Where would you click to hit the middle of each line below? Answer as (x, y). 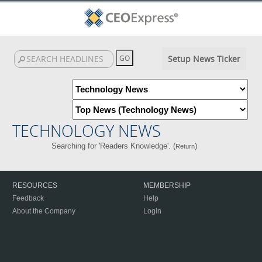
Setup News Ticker (204, 59)
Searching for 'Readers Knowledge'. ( (114, 146)
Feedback (28, 198)
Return (185, 146)
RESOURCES (35, 185)
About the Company (44, 211)
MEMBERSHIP (167, 185)
